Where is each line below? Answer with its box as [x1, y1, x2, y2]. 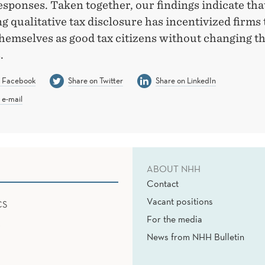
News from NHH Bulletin [147, 231, 244, 243]
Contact [147, 177, 179, 190]
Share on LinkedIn [155, 75, 216, 86]
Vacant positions [147, 195, 213, 208]
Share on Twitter [67, 75, 123, 86]
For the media [147, 213, 202, 225]
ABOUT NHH [147, 163, 201, 175]
